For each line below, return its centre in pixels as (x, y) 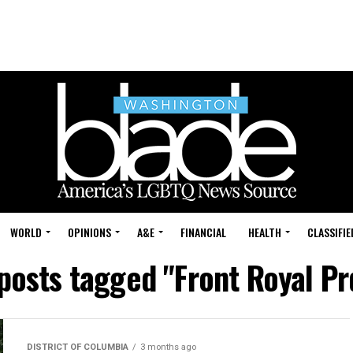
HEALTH (265, 232)
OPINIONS (89, 232)
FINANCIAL (203, 232)
